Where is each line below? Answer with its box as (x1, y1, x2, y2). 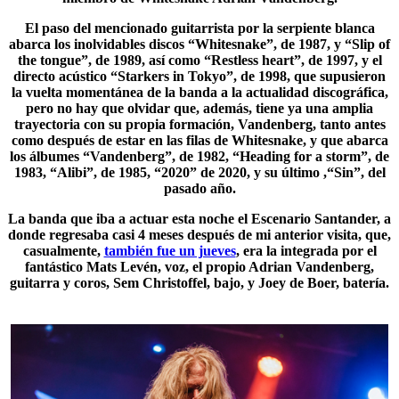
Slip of (352, 37, 390, 52)
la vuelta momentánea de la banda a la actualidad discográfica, (11, 85, 388, 100)
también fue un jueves (103, 243, 236, 258)
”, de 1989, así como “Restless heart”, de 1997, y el (80, 53, 382, 68)
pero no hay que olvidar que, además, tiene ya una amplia (26, 101, 373, 116)
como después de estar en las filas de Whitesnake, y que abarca (11, 133, 388, 148)
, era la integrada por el (235, 243, 377, 258)
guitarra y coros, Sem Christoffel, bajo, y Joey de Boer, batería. (10, 275, 389, 290)
